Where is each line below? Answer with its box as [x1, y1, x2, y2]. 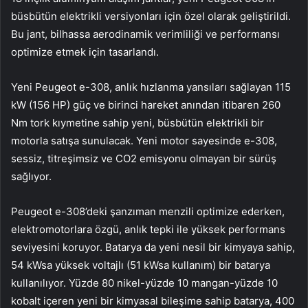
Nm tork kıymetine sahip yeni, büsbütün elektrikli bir [11, 116, 264, 130]
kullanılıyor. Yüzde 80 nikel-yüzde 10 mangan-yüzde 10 [11, 276, 278, 290]
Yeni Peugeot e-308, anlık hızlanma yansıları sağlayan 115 [11, 80, 291, 94]
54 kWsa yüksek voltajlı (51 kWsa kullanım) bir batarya [11, 258, 270, 272]
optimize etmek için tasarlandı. [11, 45, 159, 59]
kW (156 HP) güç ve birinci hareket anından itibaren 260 [11, 98, 280, 112]
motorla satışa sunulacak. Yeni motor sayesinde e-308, [11, 134, 277, 148]
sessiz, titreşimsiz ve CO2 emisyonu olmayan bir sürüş [11, 152, 276, 166]
